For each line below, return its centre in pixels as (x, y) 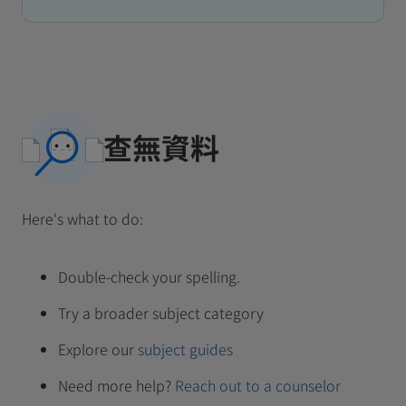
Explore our (96, 348)
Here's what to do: (82, 218)
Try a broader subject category (161, 312)
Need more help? (115, 385)
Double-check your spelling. (149, 276)
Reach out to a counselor (258, 385)
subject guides (185, 348)
